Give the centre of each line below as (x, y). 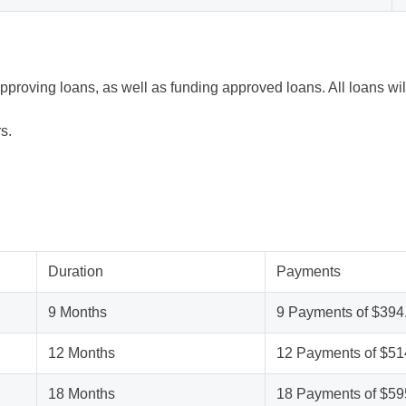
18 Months (82, 394)
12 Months (82, 353)
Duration (76, 271)
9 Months (77, 312)
